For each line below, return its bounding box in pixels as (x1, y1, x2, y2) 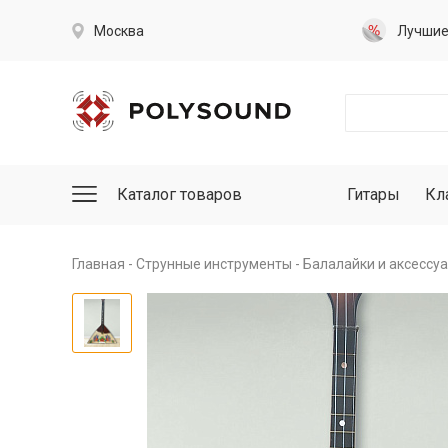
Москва (94, 22, 144, 39)
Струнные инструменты (136, 256, 292, 272)
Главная (72, 256, 125, 272)
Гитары (347, 185, 400, 204)
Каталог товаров (117, 185, 242, 204)
